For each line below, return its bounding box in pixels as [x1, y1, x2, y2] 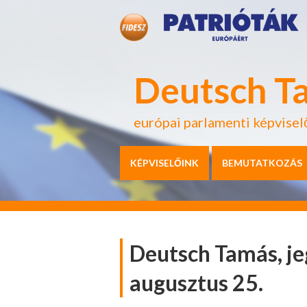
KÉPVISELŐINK [130, 157, 199, 169]
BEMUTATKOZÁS [222, 157, 302, 169]
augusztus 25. [130, 269, 263, 296]
